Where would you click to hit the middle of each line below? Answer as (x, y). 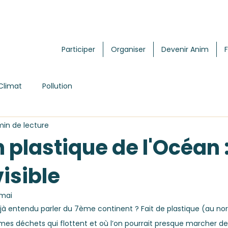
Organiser (128, 49)
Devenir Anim (185, 49)
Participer (78, 49)
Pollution (57, 86)
